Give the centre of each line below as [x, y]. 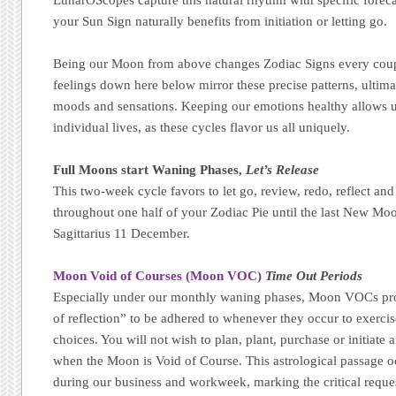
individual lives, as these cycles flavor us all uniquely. [202, 127]
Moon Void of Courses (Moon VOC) [158, 276]
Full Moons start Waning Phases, [150, 169]
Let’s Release [283, 169]
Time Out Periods [314, 276]
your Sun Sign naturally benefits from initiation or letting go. [221, 21]
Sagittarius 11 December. [122, 233]
